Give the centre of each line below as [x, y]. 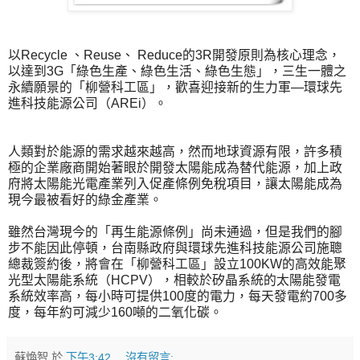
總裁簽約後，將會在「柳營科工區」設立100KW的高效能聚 [177, 264]
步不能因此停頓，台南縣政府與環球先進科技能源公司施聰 [175, 247]
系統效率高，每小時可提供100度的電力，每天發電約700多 [178, 296]
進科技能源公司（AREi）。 [88, 103]
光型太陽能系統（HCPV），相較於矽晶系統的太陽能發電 [174, 280]
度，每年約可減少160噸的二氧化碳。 [115, 312]
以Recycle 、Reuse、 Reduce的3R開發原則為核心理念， [174, 55]
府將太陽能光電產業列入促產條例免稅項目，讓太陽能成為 [175, 183]
